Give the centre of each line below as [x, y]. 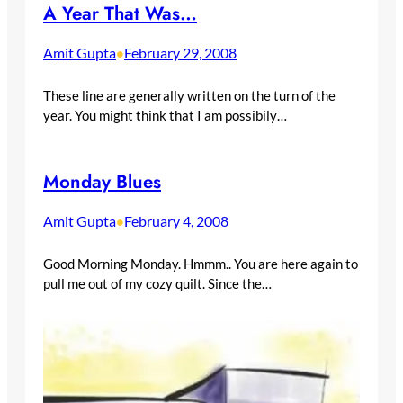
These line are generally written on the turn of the [189, 96]
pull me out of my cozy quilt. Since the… [157, 283]
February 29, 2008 [180, 53]
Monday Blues [102, 182]
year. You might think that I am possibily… [165, 116]
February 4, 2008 [176, 220]
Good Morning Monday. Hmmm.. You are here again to [201, 263]
